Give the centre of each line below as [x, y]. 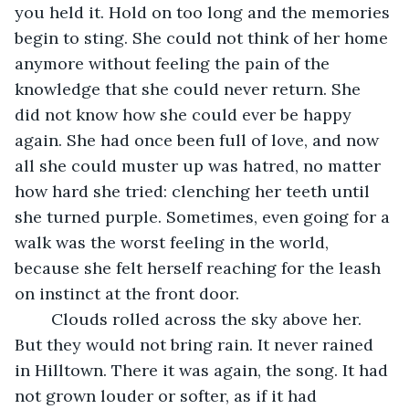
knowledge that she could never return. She [190, 89]
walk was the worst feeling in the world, [174, 242]
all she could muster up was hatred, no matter [200, 165]
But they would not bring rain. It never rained [196, 344]
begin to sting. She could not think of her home [204, 37]
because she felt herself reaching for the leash [200, 267]
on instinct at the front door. [127, 293]
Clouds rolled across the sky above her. [42, 319]
